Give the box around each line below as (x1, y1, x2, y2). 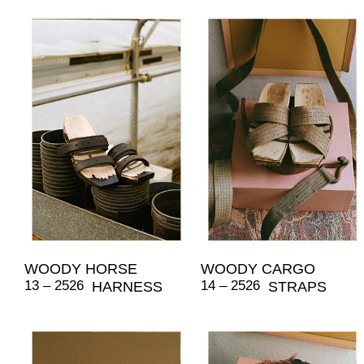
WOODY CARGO (200, 260, 315, 277)
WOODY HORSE (24, 260, 137, 277)
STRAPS (267, 278, 327, 295)
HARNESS (92, 278, 162, 295)
